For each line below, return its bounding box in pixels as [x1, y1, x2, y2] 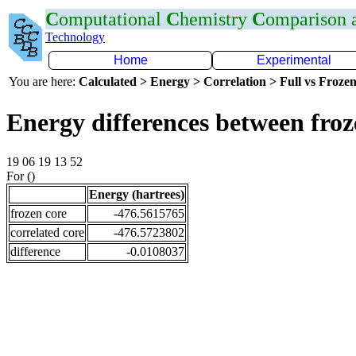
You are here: [9, 75, 79, 88]
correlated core [10, 225, 84, 239]
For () [6, 168, 35, 183]
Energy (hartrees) [89, 187, 184, 201]
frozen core [10, 206, 67, 220]
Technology [45, 30, 105, 44]
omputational [59, 9, 166, 29]
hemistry [180, 9, 252, 29]
